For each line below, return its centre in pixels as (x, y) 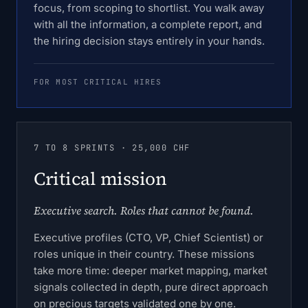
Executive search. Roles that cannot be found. (144, 210)
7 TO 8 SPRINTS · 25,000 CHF (112, 148)
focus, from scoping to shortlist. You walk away (149, 8)
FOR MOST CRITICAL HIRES (98, 82)
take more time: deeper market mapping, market (151, 271)
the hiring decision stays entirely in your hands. (149, 41)
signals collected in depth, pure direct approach (151, 287)
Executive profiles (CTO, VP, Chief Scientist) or (148, 238)
